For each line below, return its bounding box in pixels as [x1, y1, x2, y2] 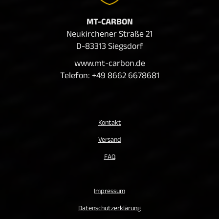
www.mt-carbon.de [74, 58, 145, 71]
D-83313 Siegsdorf [76, 41, 143, 54]
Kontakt [98, 118, 121, 129]
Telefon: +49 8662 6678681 [60, 70, 159, 84]
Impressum [94, 187, 125, 197]
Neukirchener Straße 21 [66, 29, 153, 42]
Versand [98, 135, 121, 146]
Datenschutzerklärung [78, 204, 141, 214]
